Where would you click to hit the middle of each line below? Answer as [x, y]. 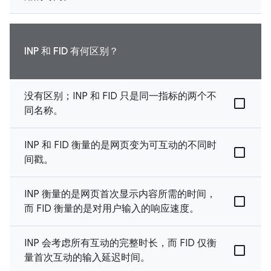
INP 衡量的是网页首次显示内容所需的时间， [120, 194]
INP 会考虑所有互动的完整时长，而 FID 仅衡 [120, 243]
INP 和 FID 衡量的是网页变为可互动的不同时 [120, 145]
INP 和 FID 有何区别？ [71, 51]
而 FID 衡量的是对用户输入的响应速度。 [112, 208]
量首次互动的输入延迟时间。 [87, 257]
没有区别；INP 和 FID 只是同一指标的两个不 [120, 96]
